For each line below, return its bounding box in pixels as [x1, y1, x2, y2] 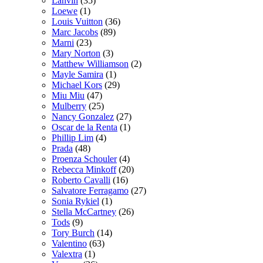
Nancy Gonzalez [52, 111, 114, 122]
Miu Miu [52, 90, 85, 100]
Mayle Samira [52, 69, 103, 79]
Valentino [52, 238, 87, 248]
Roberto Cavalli [52, 174, 110, 185]
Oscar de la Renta [52, 122, 117, 132]
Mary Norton [52, 48, 100, 58]
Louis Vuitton [52, 16, 103, 26]
